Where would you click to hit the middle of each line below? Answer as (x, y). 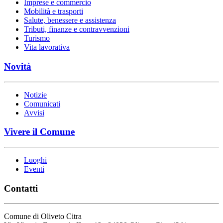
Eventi (34, 169)
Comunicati (42, 104)
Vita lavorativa (47, 47)
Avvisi (34, 112)
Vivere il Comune (39, 132)
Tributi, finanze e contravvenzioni (77, 29)
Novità (18, 66)
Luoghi (35, 160)
